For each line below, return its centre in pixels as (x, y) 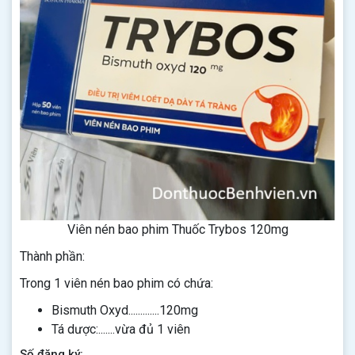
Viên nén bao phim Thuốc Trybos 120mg (177, 229)
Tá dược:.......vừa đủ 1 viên (121, 329)
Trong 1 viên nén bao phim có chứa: (116, 283)
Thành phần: (52, 256)
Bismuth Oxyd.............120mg (125, 310)
